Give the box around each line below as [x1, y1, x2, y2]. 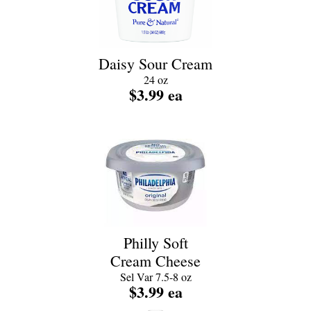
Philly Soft [123, 233, 188, 253]
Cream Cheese [110, 251, 201, 271]
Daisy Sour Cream [99, 53, 212, 74]
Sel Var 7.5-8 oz [119, 269, 192, 284]
